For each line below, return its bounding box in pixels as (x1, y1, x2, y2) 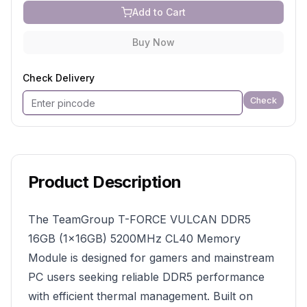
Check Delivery (23, 72, 95, 84)
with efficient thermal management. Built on (28, 289, 253, 303)
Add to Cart (132, 6, 186, 18)
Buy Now (132, 36, 175, 48)
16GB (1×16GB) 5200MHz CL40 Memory (28, 232, 241, 245)
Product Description (28, 172, 182, 192)
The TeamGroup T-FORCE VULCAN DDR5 (28, 212, 251, 226)
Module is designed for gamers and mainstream (28, 251, 274, 265)
